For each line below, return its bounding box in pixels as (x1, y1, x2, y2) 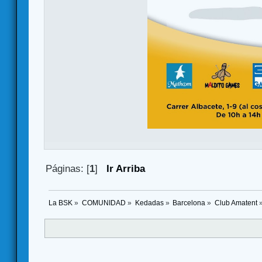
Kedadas (135, 199, 164, 206)
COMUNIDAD (81, 199, 126, 206)
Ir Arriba (106, 163, 146, 175)
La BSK (49, 199, 73, 206)
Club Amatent (215, 199, 257, 206)
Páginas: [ (46, 163, 90, 175)
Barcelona (173, 199, 206, 206)
